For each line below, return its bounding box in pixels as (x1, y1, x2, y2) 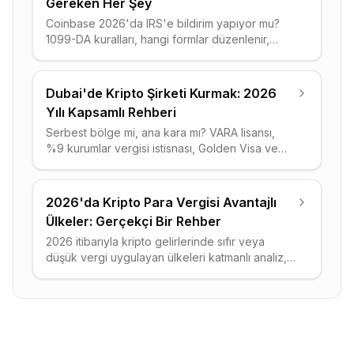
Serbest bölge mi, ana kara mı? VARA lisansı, (46, 126, 275, 139)
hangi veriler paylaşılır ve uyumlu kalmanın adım (46, 48, 291, 62)
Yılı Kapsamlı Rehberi (46, 104, 176, 120)
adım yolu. (46, 64, 98, 77)
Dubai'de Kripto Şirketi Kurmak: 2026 (46, 85, 277, 101)
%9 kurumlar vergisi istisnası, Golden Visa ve (46, 141, 278, 155)
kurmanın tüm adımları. (46, 173, 159, 186)
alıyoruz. (46, 282, 89, 296)
